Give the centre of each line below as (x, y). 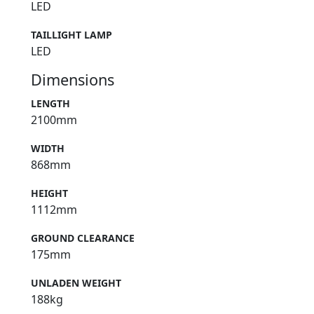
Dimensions (73, 80)
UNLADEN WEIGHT (76, 283)
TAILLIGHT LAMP (71, 35)
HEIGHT (49, 193)
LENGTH (50, 104)
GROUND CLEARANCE (83, 238)
